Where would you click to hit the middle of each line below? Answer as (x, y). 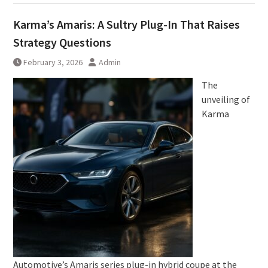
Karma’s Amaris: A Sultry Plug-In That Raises (126, 24)
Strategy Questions (62, 42)
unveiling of (226, 99)
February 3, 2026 (53, 62)
